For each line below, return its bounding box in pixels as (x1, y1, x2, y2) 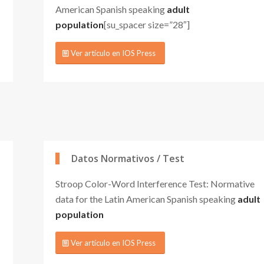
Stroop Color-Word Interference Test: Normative (55, 177, 255, 189)
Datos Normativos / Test (71, 151, 184, 165)
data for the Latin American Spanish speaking (55, 193, 237, 204)
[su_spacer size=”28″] (104, 18, 190, 30)
